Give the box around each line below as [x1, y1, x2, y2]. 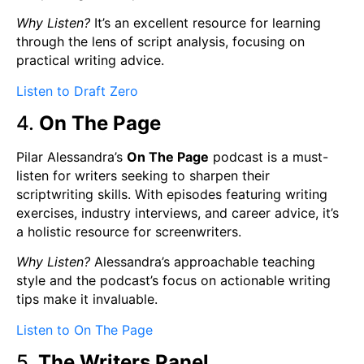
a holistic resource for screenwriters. [16, 223, 241, 240]
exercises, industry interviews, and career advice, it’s [16, 204, 339, 221]
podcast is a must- [209, 148, 328, 165]
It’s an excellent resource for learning [90, 15, 321, 32]
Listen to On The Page [16, 321, 153, 338]
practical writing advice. [16, 52, 164, 69]
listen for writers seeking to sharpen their [16, 167, 270, 184]
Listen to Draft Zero [16, 82, 138, 99]
